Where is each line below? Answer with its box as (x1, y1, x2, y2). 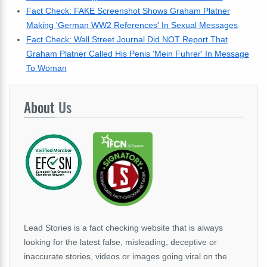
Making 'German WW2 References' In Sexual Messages (26, 20, 238, 30)
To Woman (26, 63, 67, 73)
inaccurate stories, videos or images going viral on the (24, 252, 227, 261)
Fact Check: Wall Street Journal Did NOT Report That (26, 35, 228, 44)
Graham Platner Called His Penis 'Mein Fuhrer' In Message (26, 49, 249, 58)
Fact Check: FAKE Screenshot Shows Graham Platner (26, 6, 230, 15)
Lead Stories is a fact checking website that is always (24, 223, 223, 232)
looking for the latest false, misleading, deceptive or (24, 237, 217, 247)
